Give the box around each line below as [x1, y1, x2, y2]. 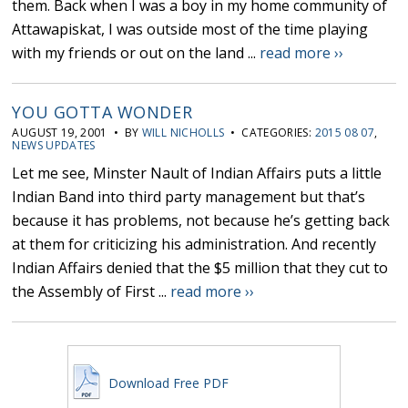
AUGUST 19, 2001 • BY [12, 125, 142, 141]
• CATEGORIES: [224, 125, 315, 141]
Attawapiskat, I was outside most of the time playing [12, 19, 369, 40]
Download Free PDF [104, 374, 229, 393]
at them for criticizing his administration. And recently [12, 234, 377, 255]
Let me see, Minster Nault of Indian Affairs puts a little [12, 163, 382, 184]
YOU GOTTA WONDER [12, 101, 193, 124]
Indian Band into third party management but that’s [12, 187, 366, 208]
